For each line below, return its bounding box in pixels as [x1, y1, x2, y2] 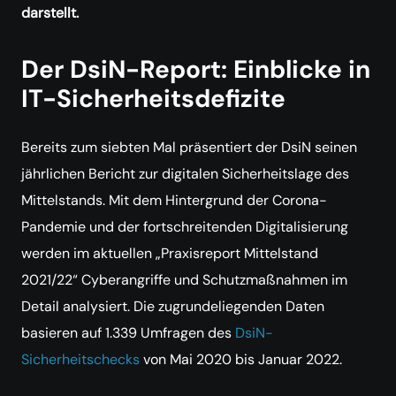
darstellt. [21, 4, 79, 22]
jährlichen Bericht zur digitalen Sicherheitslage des [21, 164, 349, 183]
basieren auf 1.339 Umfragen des [21, 324, 235, 342]
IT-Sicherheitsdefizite [21, 82, 286, 115]
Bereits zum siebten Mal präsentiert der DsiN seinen [21, 138, 357, 156]
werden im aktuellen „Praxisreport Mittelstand [21, 244, 318, 263]
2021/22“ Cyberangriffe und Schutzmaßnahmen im [21, 270, 347, 289]
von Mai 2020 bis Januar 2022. [140, 350, 342, 369]
